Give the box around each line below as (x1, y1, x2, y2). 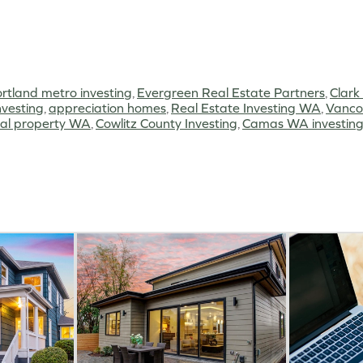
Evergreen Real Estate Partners (137, 85, 325, 100)
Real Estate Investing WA (171, 100, 321, 115)
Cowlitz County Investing (96, 116, 237, 130)
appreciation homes (49, 100, 166, 115)
